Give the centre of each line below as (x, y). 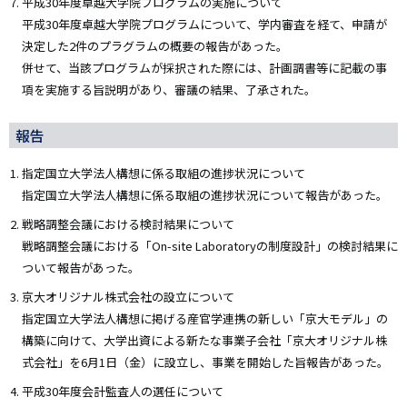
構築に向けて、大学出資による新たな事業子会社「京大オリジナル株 (204, 340)
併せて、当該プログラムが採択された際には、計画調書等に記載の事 (204, 67)
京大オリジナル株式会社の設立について (128, 296)
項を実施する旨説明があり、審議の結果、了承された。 (169, 89)
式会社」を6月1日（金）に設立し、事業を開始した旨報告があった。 (205, 362)
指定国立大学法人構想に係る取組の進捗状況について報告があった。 (205, 194)
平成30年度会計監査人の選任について (123, 391)
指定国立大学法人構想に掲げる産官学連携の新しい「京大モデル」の (205, 318)
